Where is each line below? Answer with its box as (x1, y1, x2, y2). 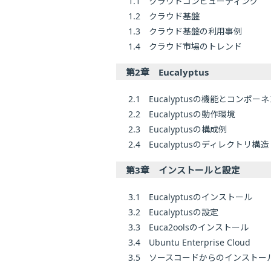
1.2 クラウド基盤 (128, 10, 200, 22)
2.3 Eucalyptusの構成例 (128, 123, 227, 135)
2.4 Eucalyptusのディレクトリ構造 (128, 139, 269, 151)
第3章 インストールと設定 (126, 164, 240, 177)
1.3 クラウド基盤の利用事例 (128, 25, 242, 38)
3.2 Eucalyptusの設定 (128, 206, 218, 218)
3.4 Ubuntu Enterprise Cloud (128, 237, 250, 249)
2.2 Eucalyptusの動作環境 (128, 108, 235, 120)
